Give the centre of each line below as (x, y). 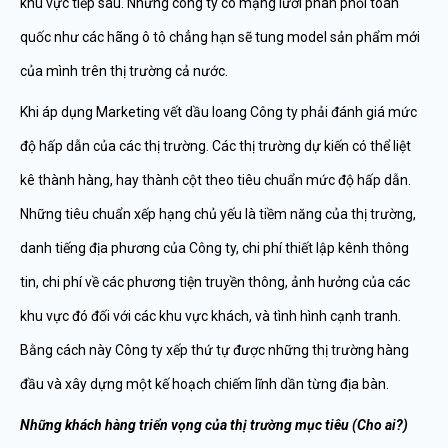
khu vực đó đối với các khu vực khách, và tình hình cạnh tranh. (210, 316)
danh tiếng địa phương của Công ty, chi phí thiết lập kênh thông (214, 248)
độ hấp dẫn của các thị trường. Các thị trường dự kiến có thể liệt (215, 146)
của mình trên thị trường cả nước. (124, 71)
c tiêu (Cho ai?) (361, 425)
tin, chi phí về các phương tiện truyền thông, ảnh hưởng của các (215, 282)
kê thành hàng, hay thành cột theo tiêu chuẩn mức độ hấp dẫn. (215, 180)
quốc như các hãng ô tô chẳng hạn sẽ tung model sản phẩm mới (220, 37)
